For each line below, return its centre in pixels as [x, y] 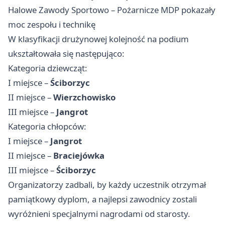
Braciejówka [79, 155]
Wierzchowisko [84, 97]
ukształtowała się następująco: [66, 53]
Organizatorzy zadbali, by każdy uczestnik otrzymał [107, 185]
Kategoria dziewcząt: [48, 68]
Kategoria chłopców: [47, 126]
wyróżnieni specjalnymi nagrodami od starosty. [99, 214]
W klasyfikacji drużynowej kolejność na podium [98, 39]
